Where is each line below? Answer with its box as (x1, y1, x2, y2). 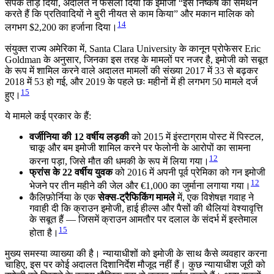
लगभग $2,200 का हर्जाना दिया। (5, 22, 117, 33)
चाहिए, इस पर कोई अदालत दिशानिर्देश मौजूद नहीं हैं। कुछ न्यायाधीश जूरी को (5, 259, 265, 270)
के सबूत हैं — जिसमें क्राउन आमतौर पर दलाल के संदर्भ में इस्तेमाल (29, 213, 257, 224)
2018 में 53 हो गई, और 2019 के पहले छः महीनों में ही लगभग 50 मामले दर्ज (5, 76, 257, 87)
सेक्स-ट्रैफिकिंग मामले (98, 191, 175, 202)
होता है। (29, 227, 59, 238)
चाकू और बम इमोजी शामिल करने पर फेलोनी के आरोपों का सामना (29, 142, 251, 153)
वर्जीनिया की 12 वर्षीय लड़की (29, 131, 129, 142)
